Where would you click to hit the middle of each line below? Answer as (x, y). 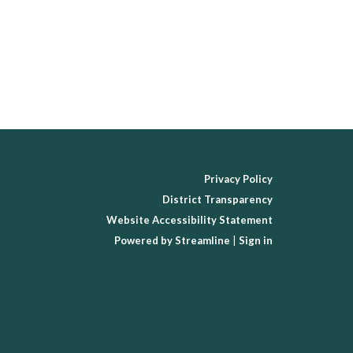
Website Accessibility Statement (190, 220)
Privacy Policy (238, 179)
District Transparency (217, 199)
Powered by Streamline (172, 240)
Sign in (256, 240)
